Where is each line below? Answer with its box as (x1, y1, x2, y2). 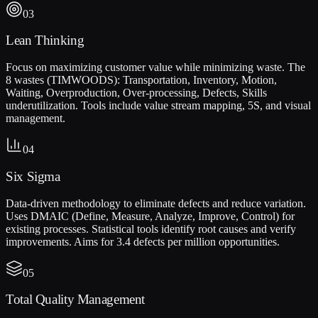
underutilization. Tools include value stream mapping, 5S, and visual (6, 99, 311, 112)
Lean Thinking (6, 33, 84, 48)
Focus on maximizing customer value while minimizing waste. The (6, 61, 305, 74)
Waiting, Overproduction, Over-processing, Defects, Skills (6, 87, 267, 99)
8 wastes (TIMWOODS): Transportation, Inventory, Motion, (6, 74, 277, 87)
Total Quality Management (6, 292, 146, 307)
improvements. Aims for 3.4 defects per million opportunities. (6, 235, 280, 248)
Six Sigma (6, 168, 60, 184)
